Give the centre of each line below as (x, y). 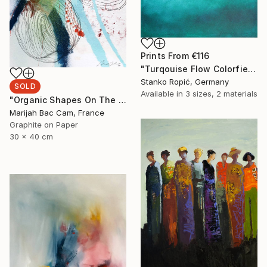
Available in (163, 94)
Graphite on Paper (44, 125)
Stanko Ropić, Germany (185, 82)
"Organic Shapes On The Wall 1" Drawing (122, 100)
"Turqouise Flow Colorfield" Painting (252, 69)
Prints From (166, 56)
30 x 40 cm (31, 137)
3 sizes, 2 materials (221, 94)
